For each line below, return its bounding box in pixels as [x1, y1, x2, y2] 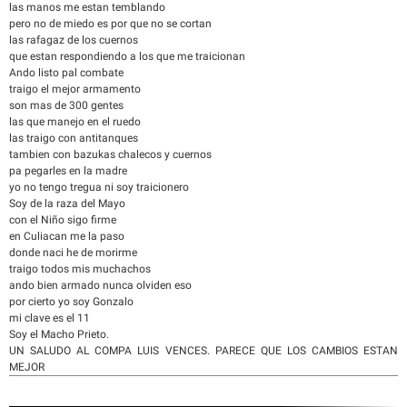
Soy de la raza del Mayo [9, 197, 125, 210]
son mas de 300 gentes [9, 99, 124, 112]
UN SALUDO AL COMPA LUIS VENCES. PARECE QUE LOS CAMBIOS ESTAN [9, 344, 398, 357]
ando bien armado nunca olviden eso [9, 279, 192, 292]
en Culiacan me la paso [9, 230, 124, 243]
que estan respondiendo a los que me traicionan [9, 50, 245, 63]
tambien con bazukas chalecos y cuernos [9, 148, 212, 161]
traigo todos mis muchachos [9, 263, 151, 275]
